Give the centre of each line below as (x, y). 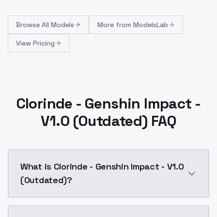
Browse (29, 25)
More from (115, 25)
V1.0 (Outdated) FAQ (108, 121)
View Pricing (35, 43)
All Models (58, 25)
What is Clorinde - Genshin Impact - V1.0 (102, 166)
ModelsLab (151, 25)
